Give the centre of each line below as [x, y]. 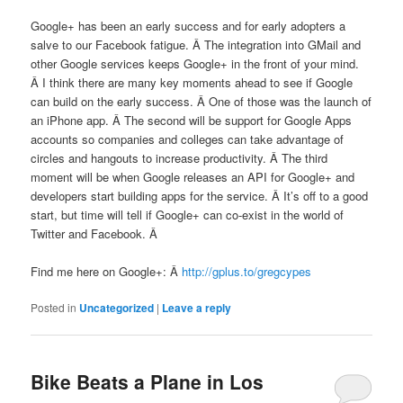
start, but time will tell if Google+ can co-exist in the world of [188, 214]
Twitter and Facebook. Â [96, 233]
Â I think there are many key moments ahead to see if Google [192, 82]
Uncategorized [117, 308]
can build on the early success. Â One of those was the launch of [201, 101]
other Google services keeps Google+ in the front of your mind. [195, 63]
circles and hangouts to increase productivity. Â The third [179, 157]
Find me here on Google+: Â [107, 271]
